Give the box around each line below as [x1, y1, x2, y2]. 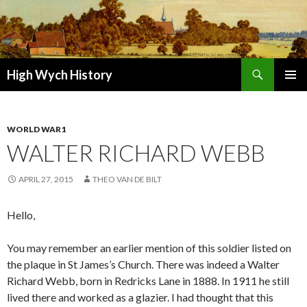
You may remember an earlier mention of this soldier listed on [7, 241, 291, 255]
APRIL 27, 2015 [19, 174, 73, 185]
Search [3, 60, 35, 73]
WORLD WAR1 [7, 124, 66, 135]
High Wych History [7, 67, 112, 83]
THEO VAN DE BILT [93, 174, 162, 185]
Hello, [7, 208, 35, 222]
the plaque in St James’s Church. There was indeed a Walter [7, 258, 280, 271]
